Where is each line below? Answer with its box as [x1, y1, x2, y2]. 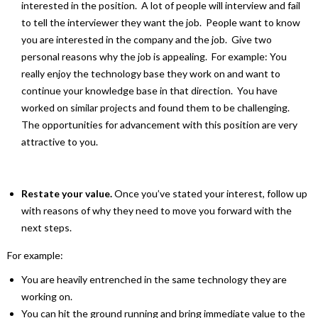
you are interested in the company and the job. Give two [21, 33, 272, 45]
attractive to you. [21, 135, 98, 148]
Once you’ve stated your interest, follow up [112, 187, 307, 199]
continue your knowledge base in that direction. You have [21, 84, 278, 97]
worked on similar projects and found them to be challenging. [21, 101, 292, 114]
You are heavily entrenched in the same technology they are [21, 273, 287, 285]
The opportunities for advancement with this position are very [21, 118, 297, 131]
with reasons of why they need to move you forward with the [21, 204, 292, 216]
